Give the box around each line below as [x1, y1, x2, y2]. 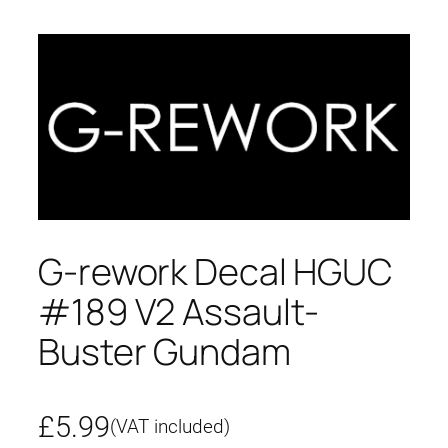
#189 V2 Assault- [38, 286, 320, 336]
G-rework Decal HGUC [38, 246, 394, 296]
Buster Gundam [38, 326, 291, 376]
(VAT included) [110, 416, 230, 439]
